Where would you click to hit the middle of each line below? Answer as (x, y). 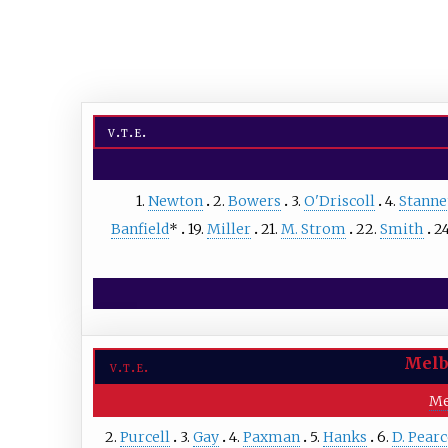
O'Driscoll (339, 200)
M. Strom (313, 228)
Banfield (139, 228)
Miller (228, 228)
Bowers (254, 200)
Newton (175, 200)
